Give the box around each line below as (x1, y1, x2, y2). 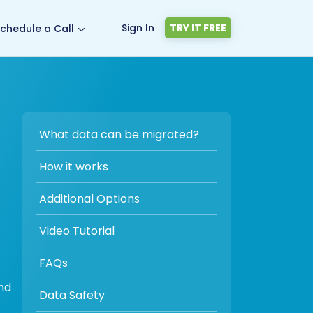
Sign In (122, 20, 154, 35)
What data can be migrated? (39, 126, 199, 143)
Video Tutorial (39, 223, 115, 239)
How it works (39, 159, 108, 175)
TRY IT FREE (170, 21, 226, 35)
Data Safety (39, 287, 105, 303)
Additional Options (39, 191, 140, 207)
